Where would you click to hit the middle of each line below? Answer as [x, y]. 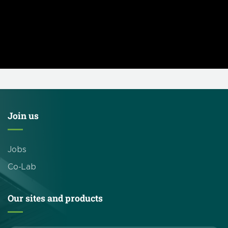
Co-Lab [22, 167]
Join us [23, 116]
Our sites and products [55, 198]
